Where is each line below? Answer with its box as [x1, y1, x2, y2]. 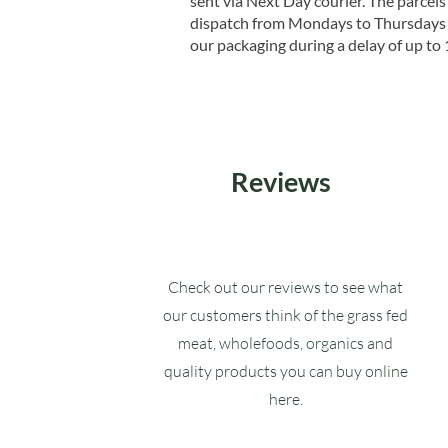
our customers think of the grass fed [163, 304, 408, 325]
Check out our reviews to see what [168, 276, 403, 297]
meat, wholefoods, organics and [178, 332, 393, 353]
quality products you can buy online [163, 360, 408, 381]
